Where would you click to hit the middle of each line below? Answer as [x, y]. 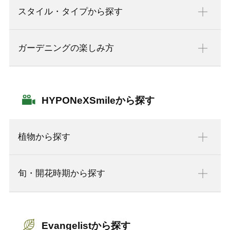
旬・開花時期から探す [61, 174]
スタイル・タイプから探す [70, 12]
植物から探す [44, 137]
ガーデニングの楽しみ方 [66, 48]
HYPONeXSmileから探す [98, 101]
